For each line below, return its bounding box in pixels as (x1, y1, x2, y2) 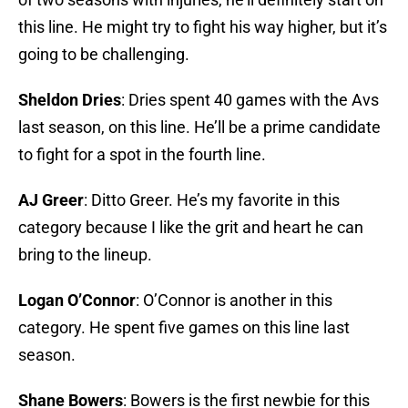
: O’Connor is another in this (136, 291, 332, 311)
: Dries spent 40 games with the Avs (121, 90, 379, 110)
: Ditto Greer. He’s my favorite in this (84, 190, 340, 210)
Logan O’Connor (18, 291, 136, 311)
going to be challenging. (18, 45, 189, 65)
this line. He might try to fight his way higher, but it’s (18, 17, 387, 37)
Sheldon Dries (18, 90, 121, 110)
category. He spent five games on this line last (18, 318, 350, 338)
